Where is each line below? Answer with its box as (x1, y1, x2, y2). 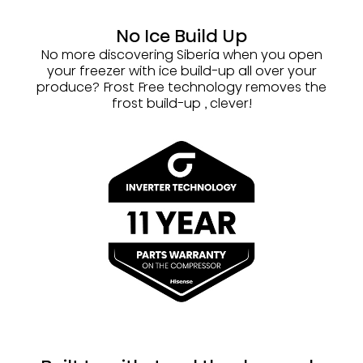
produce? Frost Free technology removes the (36, 78, 327, 97)
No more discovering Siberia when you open (41, 45, 322, 65)
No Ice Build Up (116, 23, 247, 49)
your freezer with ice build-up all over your (46, 62, 317, 81)
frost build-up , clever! (111, 94, 252, 113)
